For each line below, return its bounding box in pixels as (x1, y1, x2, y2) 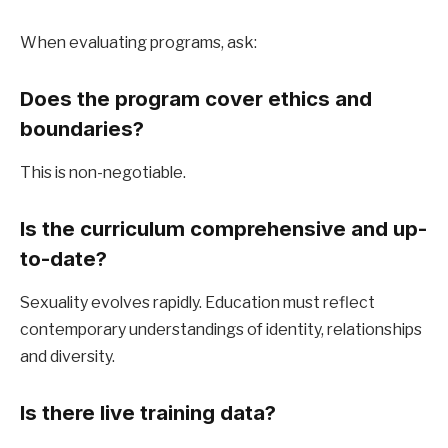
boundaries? (20, 115, 144, 141)
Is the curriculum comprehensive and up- (20, 215, 427, 241)
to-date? (20, 245, 107, 271)
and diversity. (20, 347, 115, 367)
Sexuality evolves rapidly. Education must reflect (20, 293, 375, 313)
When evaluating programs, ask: (20, 33, 257, 53)
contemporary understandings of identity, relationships (20, 320, 422, 340)
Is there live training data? (20, 399, 276, 425)
